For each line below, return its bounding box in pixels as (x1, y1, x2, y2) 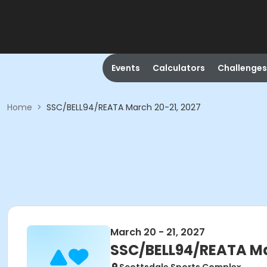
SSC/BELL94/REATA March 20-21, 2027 (46, 101, 201, 113)
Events (111, 62, 140, 74)
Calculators (152, 62, 205, 74)
